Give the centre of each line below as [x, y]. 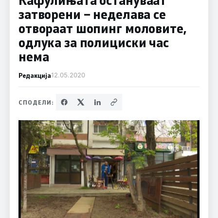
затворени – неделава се [92, 14]
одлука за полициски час [93, 42]
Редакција [35, 75]
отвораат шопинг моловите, [102, 28]
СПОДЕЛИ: [36, 102]
